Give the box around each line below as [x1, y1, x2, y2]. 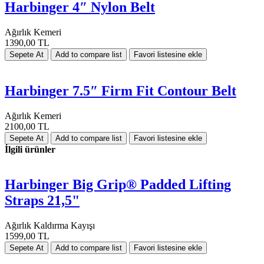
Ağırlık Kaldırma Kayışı [5, 220, 95, 231]
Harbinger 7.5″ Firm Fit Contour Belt [5, 82, 236, 98]
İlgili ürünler [5, 144, 55, 154]
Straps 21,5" [5, 193, 80, 209]
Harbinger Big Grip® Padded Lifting [5, 177, 231, 193]
